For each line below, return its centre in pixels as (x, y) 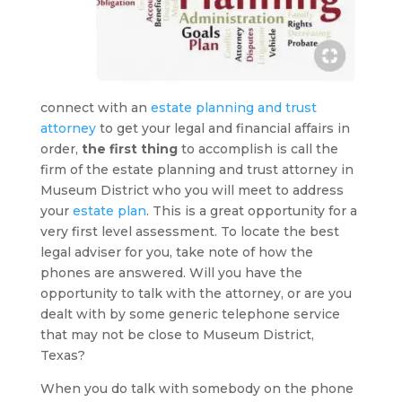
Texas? (62, 355)
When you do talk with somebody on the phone (197, 389)
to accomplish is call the (258, 149)
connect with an (95, 108)
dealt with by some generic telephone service (190, 314)
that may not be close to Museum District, (177, 335)
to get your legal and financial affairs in (223, 128)
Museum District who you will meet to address (192, 190)
